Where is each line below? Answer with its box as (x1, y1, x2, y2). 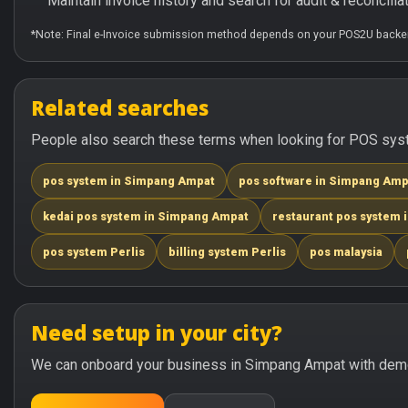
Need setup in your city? (31, 319, 282, 346)
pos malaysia (310, 245, 382, 259)
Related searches (31, 94, 209, 121)
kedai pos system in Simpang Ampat (43, 209, 249, 223)
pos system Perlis (43, 245, 145, 259)
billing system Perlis (168, 245, 286, 259)
